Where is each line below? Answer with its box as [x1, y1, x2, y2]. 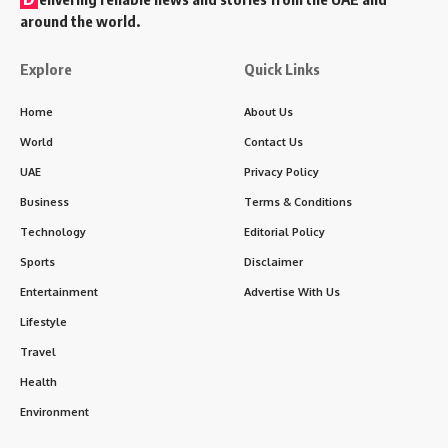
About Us [244, 105, 293, 120]
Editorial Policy [244, 225, 331, 240]
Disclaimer [244, 255, 306, 270]
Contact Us [244, 135, 303, 150]
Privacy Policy [244, 165, 322, 180]
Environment [20, 405, 89, 420]
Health [20, 375, 57, 390]
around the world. [20, 12, 140, 31]
